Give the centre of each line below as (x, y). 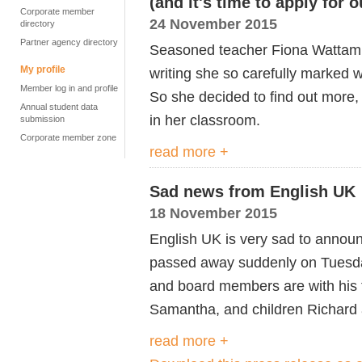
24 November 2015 (213, 24)
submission (42, 119)
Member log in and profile (69, 88)
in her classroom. (205, 120)
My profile (43, 69)
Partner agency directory (69, 42)
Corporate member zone (68, 137)
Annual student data (59, 107)
